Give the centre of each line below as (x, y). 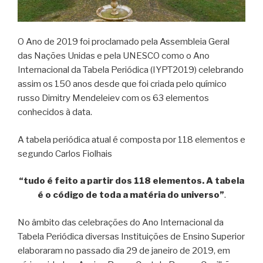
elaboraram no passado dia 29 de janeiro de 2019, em (124, 250)
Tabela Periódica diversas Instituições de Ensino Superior (131, 236)
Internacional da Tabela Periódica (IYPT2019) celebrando (131, 70)
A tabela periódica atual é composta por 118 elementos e (131, 139)
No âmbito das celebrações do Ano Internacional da (121, 222)
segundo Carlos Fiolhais (65, 154)
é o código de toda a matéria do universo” (131, 195)
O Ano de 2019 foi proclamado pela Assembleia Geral (124, 42)
